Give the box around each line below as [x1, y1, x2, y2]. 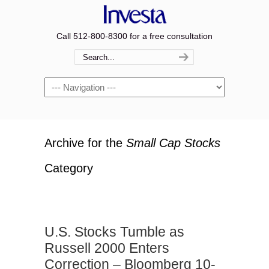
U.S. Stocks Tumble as [44, 224, 184, 240]
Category [44, 162, 93, 175]
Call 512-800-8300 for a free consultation [56, 31, 213, 41]
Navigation [44, 79, 85, 89]
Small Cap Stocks [126, 136, 220, 150]
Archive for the [44, 136, 126, 150]
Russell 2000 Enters [44, 240, 169, 256]
